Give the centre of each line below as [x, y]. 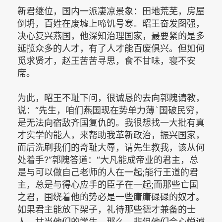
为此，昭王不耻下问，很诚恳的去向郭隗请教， [111, 98]
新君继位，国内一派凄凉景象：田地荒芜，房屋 [111, 11]
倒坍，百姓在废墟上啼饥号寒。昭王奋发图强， [111, 24]
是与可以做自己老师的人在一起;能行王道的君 [108, 172]
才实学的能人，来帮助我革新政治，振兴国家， [111, 135]
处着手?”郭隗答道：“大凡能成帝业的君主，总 [108, 160]
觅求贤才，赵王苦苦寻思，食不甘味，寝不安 [107, 61]
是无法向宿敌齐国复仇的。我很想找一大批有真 [111, 123]
